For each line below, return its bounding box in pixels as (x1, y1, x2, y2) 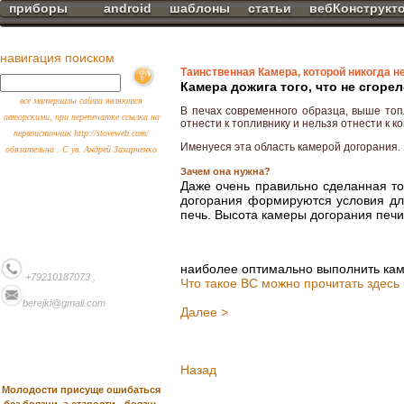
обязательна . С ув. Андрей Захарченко (5, 144, 157, 154)
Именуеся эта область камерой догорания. (180, 141, 400, 153)
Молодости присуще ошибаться (2, 384, 161, 395)
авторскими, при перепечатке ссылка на (3, 112, 160, 122)
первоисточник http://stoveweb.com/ (14, 128, 149, 138)
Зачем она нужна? (180, 166, 271, 177)
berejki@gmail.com (23, 298, 106, 308)
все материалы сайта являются (20, 96, 142, 106)
